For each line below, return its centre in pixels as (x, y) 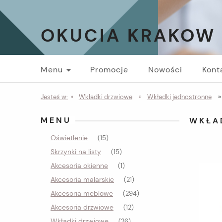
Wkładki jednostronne (179, 97)
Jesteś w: (54, 97)
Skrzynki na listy (76, 152)
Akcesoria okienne (79, 166)
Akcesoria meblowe (82, 193)
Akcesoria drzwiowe (82, 207)
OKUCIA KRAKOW (128, 35)
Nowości (165, 70)
